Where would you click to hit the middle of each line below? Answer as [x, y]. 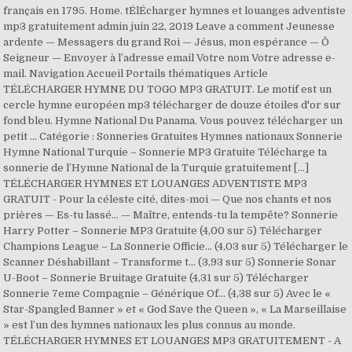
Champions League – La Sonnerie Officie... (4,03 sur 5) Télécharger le [176, 246]
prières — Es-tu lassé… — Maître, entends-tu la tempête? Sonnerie [171, 215]
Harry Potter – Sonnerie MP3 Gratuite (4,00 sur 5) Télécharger [163, 231]
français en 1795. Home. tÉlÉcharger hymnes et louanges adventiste [175, 11]
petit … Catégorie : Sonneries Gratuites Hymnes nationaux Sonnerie [173, 136]
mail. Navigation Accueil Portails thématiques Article [136, 73]
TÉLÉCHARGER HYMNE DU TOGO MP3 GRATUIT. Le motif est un [168, 89]
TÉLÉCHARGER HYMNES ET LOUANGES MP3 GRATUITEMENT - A [172, 341]
